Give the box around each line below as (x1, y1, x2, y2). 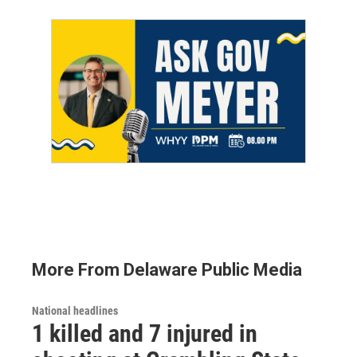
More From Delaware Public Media (32, 259, 302, 280)
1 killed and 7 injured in (32, 319, 257, 347)
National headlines (32, 304, 118, 317)
